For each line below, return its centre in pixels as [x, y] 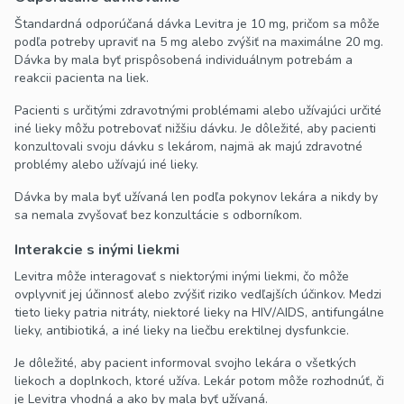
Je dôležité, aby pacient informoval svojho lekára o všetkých [185, 363]
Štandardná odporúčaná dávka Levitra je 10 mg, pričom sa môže [197, 24]
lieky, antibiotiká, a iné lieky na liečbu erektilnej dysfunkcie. [182, 331]
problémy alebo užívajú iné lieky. [106, 165]
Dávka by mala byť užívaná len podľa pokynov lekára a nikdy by [196, 197]
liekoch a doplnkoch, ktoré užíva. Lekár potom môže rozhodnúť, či [199, 381]
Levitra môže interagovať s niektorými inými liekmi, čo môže [182, 277]
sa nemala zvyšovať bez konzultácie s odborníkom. [158, 216]
